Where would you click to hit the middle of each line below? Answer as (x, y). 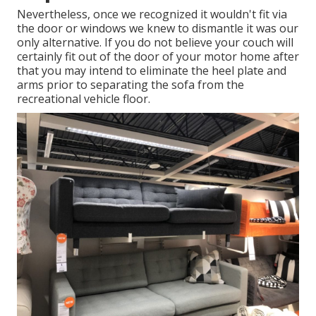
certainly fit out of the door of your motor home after (158, 57)
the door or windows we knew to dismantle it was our (158, 29)
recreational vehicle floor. (84, 99)
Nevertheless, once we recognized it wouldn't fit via (152, 14)
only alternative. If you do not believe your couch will (155, 43)
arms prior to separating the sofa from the (130, 85)
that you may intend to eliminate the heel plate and (152, 71)
